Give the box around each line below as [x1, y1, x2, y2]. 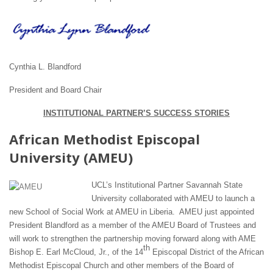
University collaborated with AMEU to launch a [91, 194, 255, 204]
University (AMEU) [9, 148, 133, 167]
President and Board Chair [9, 85, 102, 95]
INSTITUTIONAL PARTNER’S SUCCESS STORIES [43, 108, 230, 118]
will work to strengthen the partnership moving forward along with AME [9, 234, 256, 244]
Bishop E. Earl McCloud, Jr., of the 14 [9, 247, 143, 257]
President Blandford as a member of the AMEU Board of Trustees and [9, 221, 256, 230]
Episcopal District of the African [150, 247, 264, 257]
